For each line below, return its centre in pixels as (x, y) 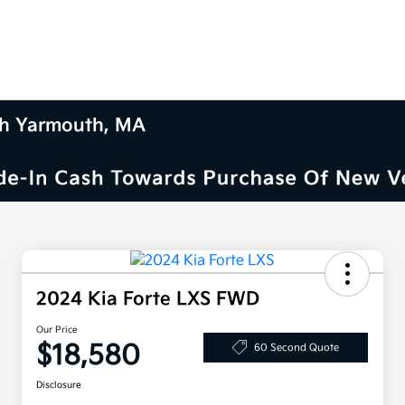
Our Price (57, 330)
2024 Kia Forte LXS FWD (148, 300)
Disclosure (59, 386)
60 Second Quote (297, 347)
